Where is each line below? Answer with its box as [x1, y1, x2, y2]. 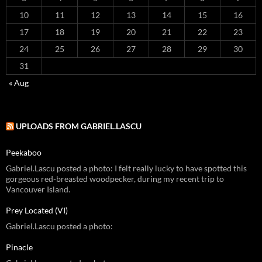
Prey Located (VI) [6, 205, 68, 216]
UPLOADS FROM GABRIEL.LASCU [16, 121, 142, 132]
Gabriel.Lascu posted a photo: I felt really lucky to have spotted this [6, 163, 247, 174]
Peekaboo [6, 147, 42, 158]
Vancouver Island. [6, 184, 70, 195]
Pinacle [6, 242, 33, 253]
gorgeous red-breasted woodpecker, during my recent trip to [6, 174, 224, 184]
